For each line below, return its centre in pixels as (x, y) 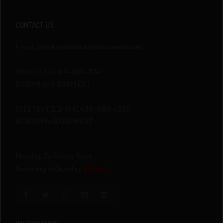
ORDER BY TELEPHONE (48, 109)
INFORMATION (37, 71)
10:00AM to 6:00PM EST (55, 121)
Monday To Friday (45, 156)
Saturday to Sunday (49, 168)
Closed (95, 168)
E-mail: (26, 47)
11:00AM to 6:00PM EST (54, 84)
